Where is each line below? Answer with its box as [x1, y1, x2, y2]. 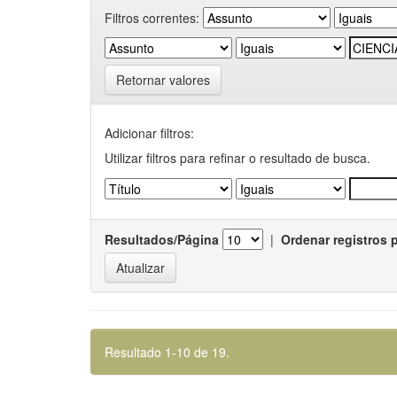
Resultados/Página [105, 230, 219, 248]
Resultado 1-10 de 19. [105, 343, 230, 361]
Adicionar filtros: [105, 124, 194, 142]
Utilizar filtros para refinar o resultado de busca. [105, 149, 370, 167]
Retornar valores [116, 71, 210, 89]
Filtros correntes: [105, 8, 199, 27]
